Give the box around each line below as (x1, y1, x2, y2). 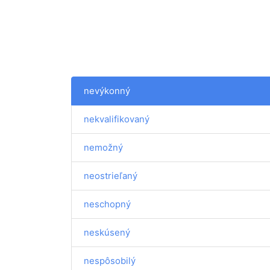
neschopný (84, 198, 131, 210)
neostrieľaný (84, 170, 137, 181)
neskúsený (84, 227, 130, 238)
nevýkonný (84, 85, 130, 96)
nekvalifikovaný (84, 113, 149, 125)
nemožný (84, 142, 123, 153)
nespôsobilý (84, 255, 136, 266)
